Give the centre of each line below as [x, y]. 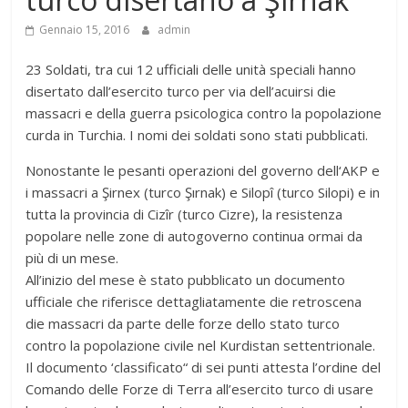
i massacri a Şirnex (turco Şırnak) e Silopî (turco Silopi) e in [203, 193]
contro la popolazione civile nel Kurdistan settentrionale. [201, 346]
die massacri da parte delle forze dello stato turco [183, 324]
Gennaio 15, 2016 [85, 30]
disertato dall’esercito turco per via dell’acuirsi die [181, 92]
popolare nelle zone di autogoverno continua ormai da [194, 236]
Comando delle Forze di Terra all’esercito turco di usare [200, 389]
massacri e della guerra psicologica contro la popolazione [204, 113]
